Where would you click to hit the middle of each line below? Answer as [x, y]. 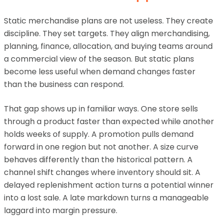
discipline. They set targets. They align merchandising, [107, 33]
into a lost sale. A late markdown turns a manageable [106, 198]
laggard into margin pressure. [61, 210]
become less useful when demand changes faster [100, 72]
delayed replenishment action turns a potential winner [109, 185]
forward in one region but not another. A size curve [101, 147]
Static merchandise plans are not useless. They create [109, 21]
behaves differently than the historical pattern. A [98, 160]
